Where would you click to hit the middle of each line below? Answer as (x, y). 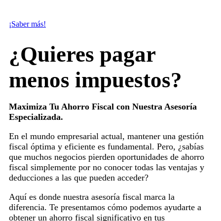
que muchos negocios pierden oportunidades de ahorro (106, 157)
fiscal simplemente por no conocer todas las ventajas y (106, 167)
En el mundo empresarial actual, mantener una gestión (106, 136)
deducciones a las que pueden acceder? (78, 177)
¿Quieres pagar (82, 54)
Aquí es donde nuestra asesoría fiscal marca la (92, 197)
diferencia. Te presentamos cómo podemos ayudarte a (105, 207)
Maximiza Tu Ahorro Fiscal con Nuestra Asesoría (103, 106)
